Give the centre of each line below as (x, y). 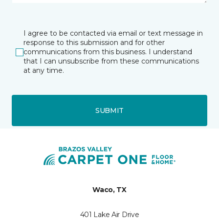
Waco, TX (109, 190)
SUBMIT (109, 110)
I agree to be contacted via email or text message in (113, 33)
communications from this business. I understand (108, 52)
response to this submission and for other (94, 43)
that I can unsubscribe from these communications (111, 61)
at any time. (44, 70)
